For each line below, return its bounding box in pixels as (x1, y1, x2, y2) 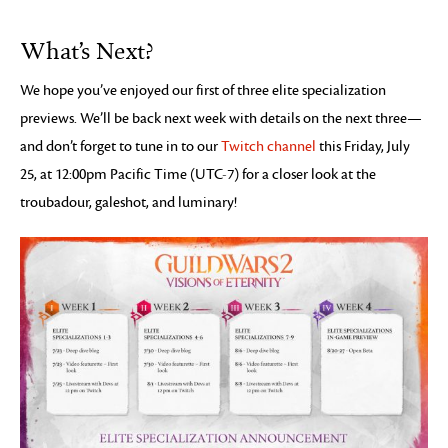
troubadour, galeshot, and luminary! (20, 194, 237, 212)
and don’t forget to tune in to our (20, 138, 221, 156)
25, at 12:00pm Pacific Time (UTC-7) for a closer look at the (20, 166, 376, 184)
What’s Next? (20, 38, 154, 67)
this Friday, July (316, 138, 410, 156)
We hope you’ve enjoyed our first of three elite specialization (20, 82, 386, 100)
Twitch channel (221, 138, 316, 156)
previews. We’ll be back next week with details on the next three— (20, 110, 422, 128)
